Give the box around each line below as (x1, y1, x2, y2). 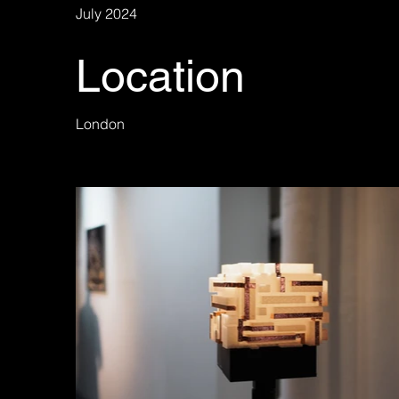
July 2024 (76, 4, 137, 22)
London (76, 115, 125, 133)
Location (76, 50, 245, 102)
